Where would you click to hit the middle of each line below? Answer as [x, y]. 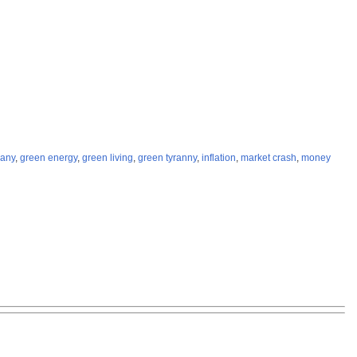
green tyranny [167, 158]
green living [108, 158]
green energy [49, 158]
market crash [269, 158]
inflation [219, 158]
